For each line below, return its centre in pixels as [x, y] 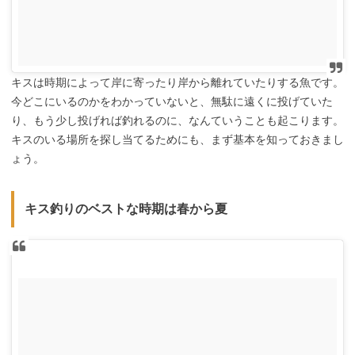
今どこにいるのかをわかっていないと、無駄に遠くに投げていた [172, 102]
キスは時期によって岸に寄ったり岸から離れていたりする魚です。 [177, 83]
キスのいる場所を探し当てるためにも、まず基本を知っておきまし [177, 140]
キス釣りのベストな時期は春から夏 [126, 209]
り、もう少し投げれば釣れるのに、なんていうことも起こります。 [177, 121]
